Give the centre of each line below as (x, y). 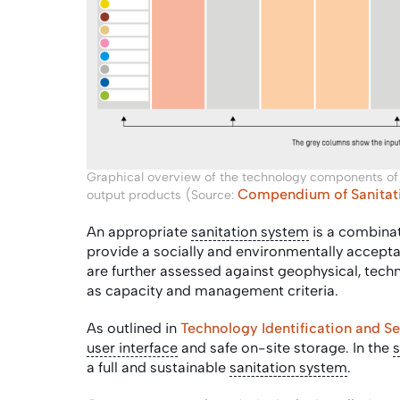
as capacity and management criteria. (216, 290)
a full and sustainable (158, 367)
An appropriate (139, 231)
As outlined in (133, 328)
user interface (132, 347)
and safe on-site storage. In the (285, 347)
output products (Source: (162, 195)
